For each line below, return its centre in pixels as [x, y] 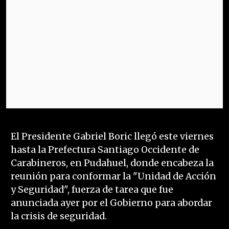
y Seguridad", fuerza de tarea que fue [92, 190]
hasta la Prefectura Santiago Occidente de [105, 150]
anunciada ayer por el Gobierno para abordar [111, 203]
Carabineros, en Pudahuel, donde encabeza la [112, 163]
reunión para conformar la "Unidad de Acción [113, 177]
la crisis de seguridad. [59, 216]
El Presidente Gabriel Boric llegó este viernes [112, 137]
